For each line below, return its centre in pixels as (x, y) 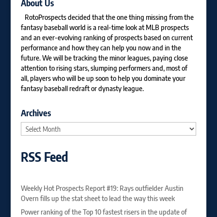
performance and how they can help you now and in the (101, 48)
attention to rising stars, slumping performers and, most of (104, 68)
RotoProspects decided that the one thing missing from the (109, 17)
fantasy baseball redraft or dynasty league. (82, 88)
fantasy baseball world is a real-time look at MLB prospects (105, 27)
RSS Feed (44, 157)
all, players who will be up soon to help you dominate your (103, 78)
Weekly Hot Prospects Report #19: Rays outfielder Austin (102, 188)
